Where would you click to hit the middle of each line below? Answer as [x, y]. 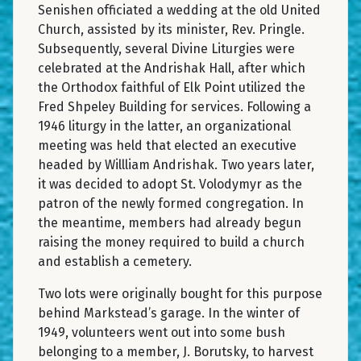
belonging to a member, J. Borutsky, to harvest [176, 351]
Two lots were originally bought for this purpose [180, 293]
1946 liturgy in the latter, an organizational [164, 126]
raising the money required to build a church [171, 242]
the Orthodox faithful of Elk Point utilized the [172, 87]
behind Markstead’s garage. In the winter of [169, 313]
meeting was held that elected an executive [167, 145]
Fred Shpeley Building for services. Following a [174, 106]
